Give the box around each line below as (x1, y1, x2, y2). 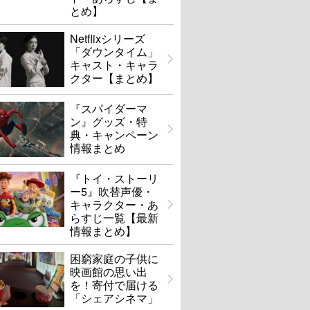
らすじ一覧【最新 (70, 210, 158, 226)
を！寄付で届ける (70, 277, 158, 293)
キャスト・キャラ (70, 57, 158, 73)
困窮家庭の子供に (70, 250, 158, 267)
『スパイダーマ (70, 100, 147, 117)
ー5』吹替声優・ (70, 183, 154, 200)
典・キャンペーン (70, 127, 158, 143)
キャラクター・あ (70, 197, 158, 213)
